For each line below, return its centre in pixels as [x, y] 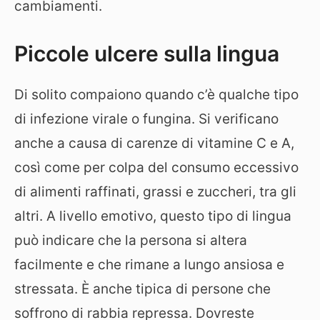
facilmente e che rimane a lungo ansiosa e [149, 265]
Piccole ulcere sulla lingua [147, 54]
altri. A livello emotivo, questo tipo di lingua [153, 216]
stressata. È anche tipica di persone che [142, 289]
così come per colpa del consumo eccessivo [156, 167]
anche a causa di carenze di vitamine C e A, [154, 143]
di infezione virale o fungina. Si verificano [146, 119]
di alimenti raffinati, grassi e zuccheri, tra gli [155, 192]
